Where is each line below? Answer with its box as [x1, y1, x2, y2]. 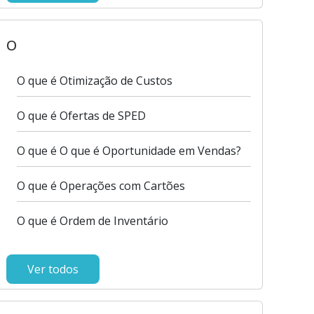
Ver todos [27, 261, 78, 277]
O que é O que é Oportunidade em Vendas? [16, 143, 241, 158]
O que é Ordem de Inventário [16, 213, 168, 228]
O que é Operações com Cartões [16, 178, 185, 193]
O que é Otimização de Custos [16, 73, 172, 88]
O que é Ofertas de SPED [16, 108, 146, 123]
